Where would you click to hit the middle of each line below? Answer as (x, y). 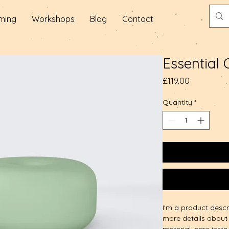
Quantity (177, 102)
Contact (138, 19)
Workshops (53, 19)
